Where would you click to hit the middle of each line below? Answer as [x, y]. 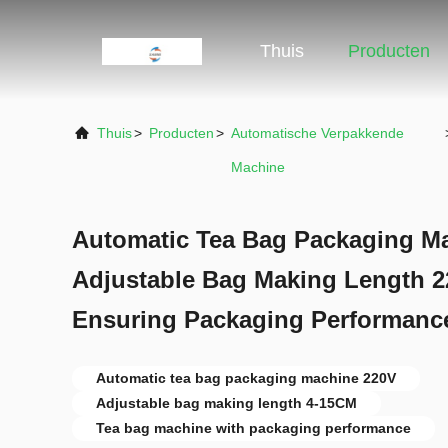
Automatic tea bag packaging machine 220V [246, 378]
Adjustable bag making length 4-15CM [226, 403]
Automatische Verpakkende [317, 133]
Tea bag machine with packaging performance [253, 428]
